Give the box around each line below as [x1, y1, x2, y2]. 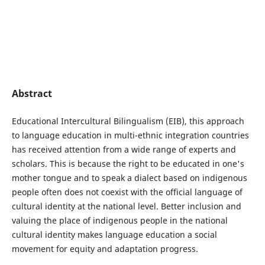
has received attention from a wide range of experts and [11, 143, 236, 155]
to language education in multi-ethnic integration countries [11, 129, 249, 141]
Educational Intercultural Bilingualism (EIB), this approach [11, 115, 244, 127]
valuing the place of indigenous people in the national [11, 214, 228, 226]
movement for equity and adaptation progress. [11, 243, 198, 254]
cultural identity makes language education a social [11, 228, 217, 240]
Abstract [11, 86, 52, 100]
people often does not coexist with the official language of [11, 186, 243, 198]
